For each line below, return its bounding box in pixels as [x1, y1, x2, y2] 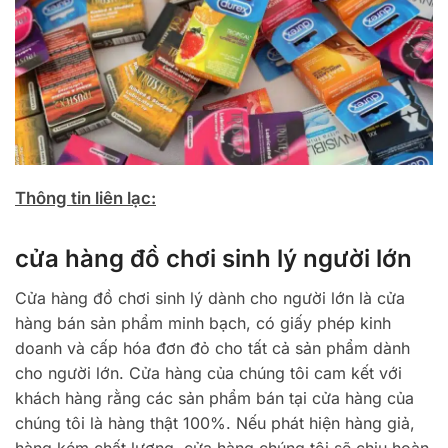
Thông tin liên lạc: [15, 187, 156, 208]
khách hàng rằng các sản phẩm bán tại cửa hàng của [15, 387, 414, 408]
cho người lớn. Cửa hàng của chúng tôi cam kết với [15, 362, 402, 383]
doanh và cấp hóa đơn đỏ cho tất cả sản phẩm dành [15, 337, 410, 358]
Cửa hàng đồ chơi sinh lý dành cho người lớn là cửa [15, 287, 405, 308]
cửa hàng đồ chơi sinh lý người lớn [15, 243, 412, 273]
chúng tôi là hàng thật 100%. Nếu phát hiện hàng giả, [15, 412, 415, 433]
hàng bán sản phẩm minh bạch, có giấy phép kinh [15, 312, 391, 333]
